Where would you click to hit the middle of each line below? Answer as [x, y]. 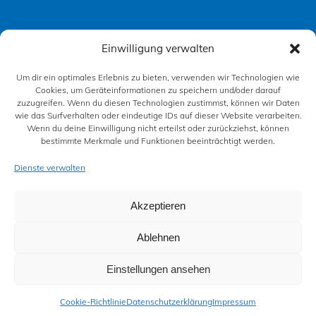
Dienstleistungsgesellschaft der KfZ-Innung [142, 198]
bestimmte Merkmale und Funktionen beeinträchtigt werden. [158, 141]
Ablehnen [158, 237]
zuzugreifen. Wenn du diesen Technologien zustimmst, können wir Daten [158, 103]
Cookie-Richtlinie [93, 302]
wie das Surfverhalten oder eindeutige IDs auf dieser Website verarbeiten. [158, 115]
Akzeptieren [158, 205]
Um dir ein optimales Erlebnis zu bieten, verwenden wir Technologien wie [158, 77]
